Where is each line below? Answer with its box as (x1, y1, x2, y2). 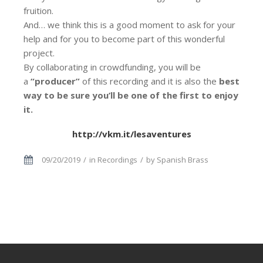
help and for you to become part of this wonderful (23, 33, 225, 45)
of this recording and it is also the (80, 75, 219, 87)
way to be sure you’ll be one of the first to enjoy (23, 89, 238, 102)
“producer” (31, 75, 80, 87)
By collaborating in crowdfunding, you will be (23, 61, 201, 73)
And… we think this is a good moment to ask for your (23, 19, 235, 31)
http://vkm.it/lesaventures (72, 128, 191, 140)
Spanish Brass (157, 154, 208, 166)
